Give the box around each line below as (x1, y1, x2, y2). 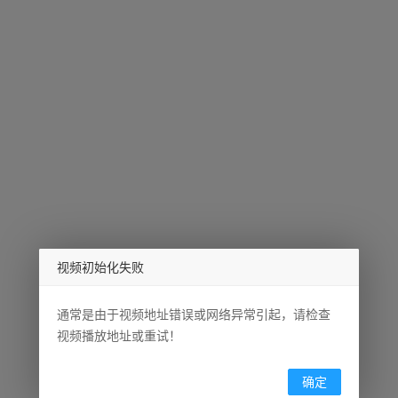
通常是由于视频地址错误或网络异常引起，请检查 (57, 307, 330, 322)
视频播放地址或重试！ (57, 329, 181, 343)
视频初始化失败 (57, 260, 144, 275)
